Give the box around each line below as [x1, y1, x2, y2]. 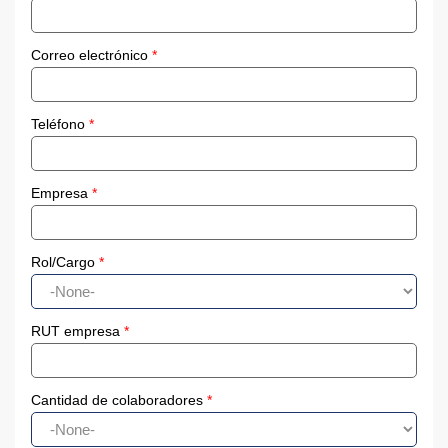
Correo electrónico [31, 46, 152, 63]
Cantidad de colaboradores [31, 391, 207, 408]
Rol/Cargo [31, 253, 99, 270]
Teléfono [31, 115, 89, 132]
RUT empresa [31, 322, 124, 339]
